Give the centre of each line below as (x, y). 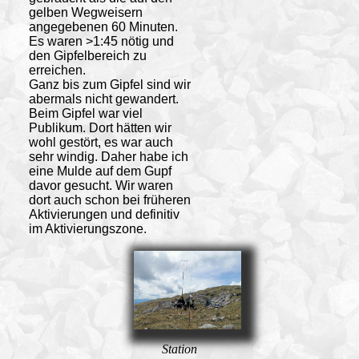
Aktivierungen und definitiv (104, 214)
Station (179, 349)
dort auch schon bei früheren (109, 200)
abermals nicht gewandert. (103, 99)
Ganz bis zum (69, 84)
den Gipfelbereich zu (87, 55)
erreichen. (57, 70)
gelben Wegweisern (85, 12)
